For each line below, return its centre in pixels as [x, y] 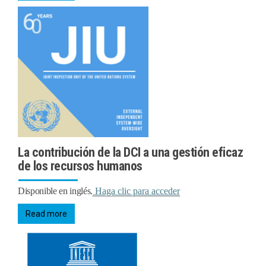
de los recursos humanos [80, 166]
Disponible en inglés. [55, 191]
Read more [46, 214]
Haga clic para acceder [137, 191]
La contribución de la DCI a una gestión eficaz [130, 153]
